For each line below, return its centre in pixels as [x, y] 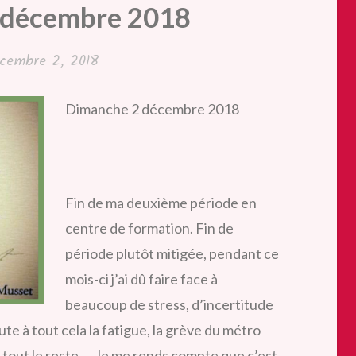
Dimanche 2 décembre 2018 [152, 108]
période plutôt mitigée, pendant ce [172, 253]
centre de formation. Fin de [149, 228]
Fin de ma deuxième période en [161, 202]
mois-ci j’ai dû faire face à [141, 279]
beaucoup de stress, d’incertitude [169, 304]
